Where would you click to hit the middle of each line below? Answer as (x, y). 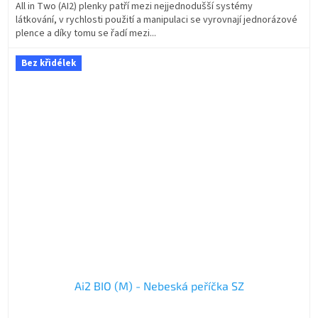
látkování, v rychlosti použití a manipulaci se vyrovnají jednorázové (157, 20)
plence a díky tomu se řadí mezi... (86, 34)
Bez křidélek (49, 64)
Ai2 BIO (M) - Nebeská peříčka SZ (159, 286)
